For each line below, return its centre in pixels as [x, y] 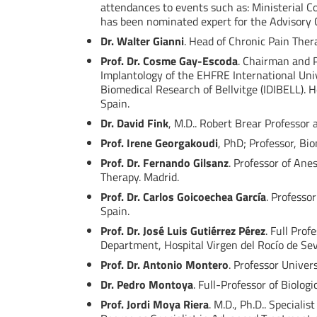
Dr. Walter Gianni [142, 41]
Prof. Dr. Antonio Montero [165, 265]
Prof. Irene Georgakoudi [159, 143]
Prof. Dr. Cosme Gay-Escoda [169, 61]
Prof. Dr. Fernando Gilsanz [165, 163]
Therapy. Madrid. [140, 177]
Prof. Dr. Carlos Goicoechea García [183, 197]
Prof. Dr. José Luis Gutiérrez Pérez [183, 231]
